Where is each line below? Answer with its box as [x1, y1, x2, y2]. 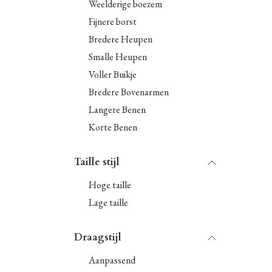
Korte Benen [89, 121, 137, 134]
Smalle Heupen [89, 50, 147, 63]
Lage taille [89, 196, 128, 209]
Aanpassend [89, 254, 135, 267]
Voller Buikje [89, 68, 137, 81]
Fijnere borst [89, 15, 137, 28]
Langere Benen [89, 103, 146, 116]
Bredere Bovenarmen [89, 86, 169, 98]
